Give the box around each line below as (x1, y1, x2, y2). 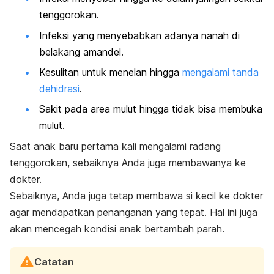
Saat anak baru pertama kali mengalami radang (10, 139, 221, 152)
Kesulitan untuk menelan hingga (39, 65, 182, 78)
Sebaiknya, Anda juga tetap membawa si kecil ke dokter (10, 189, 263, 202)
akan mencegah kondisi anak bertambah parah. (10, 222, 224, 235)
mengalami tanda (182, 65, 259, 78)
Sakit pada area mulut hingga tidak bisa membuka (39, 103, 262, 116)
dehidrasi (39, 82, 80, 95)
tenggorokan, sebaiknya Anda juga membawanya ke (10, 156, 246, 169)
